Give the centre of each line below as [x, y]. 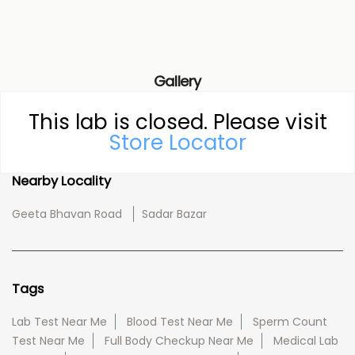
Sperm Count [290, 322]
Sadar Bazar [174, 214]
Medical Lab [306, 341]
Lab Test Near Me [59, 322]
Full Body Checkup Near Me [179, 341]
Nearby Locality [61, 181]
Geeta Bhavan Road [67, 214]
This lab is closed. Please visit [177, 122]
